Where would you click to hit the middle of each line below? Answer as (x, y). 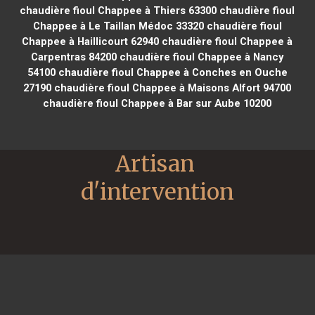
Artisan (155, 163)
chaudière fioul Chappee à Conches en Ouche (171, 72)
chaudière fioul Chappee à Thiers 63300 (118, 10)
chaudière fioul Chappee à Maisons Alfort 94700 (172, 88)
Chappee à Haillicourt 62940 (91, 41)
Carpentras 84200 (74, 57)
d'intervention (157, 192)
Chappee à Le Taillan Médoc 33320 (118, 26)
